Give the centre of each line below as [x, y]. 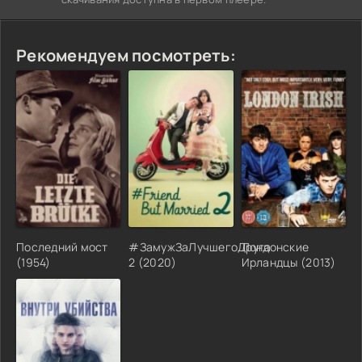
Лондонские [275, 246]
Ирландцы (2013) [288, 262]
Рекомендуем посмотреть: [126, 55]
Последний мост [62, 246]
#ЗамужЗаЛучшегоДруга [200, 246]
